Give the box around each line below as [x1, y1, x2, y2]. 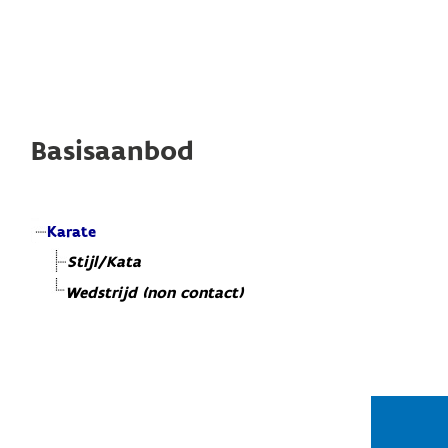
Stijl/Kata [67, 252, 142, 274]
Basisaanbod [31, 133, 195, 171]
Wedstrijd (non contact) [65, 283, 244, 305]
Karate [47, 222, 97, 244]
